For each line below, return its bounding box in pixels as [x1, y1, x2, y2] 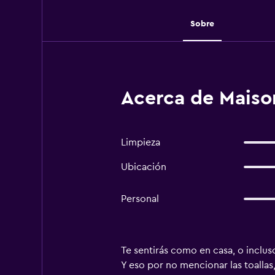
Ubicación [120, 162, 166, 172]
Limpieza [120, 137, 160, 147]
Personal [120, 194, 159, 204]
